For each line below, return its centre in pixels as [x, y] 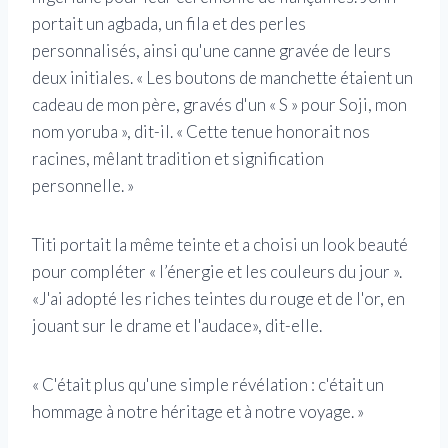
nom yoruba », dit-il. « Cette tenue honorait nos [201, 132]
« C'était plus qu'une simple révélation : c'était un [208, 385]
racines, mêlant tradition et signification [178, 159]
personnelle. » [83, 186]
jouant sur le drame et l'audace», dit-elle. [177, 326]
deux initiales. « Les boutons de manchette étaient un [222, 78]
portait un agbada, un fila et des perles [169, 24]
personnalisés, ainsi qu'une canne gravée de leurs [211, 51]
